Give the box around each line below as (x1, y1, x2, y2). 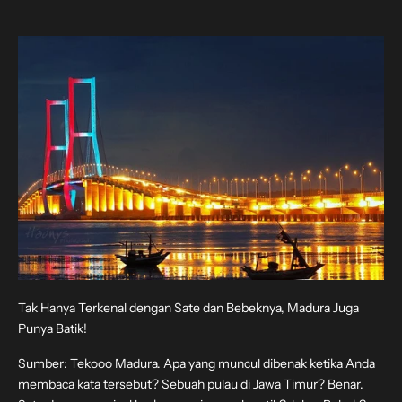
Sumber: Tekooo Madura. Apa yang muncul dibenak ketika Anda (18, 354, 375, 371)
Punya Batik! (18, 319, 87, 336)
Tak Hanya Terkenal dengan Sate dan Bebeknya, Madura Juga (18, 299, 359, 316)
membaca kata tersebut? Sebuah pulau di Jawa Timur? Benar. (18, 375, 363, 392)
